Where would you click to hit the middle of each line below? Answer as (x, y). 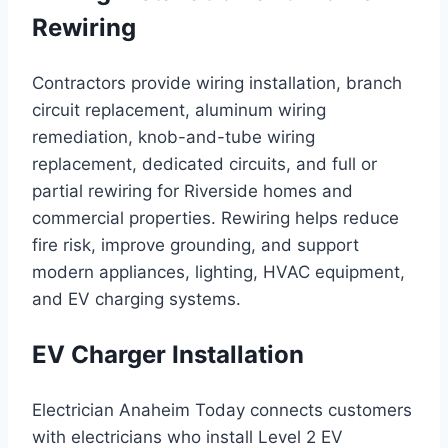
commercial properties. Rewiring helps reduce (215, 218)
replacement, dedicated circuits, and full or (204, 164)
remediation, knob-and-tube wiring (173, 137)
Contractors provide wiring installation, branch (217, 83)
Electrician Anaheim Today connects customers (222, 410)
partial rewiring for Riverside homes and (192, 191)
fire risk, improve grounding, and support (195, 245)
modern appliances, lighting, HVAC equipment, (218, 272)
